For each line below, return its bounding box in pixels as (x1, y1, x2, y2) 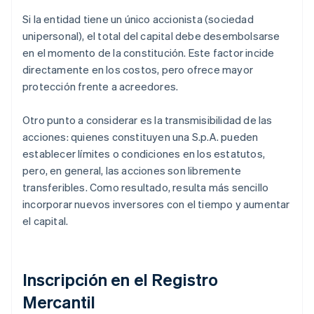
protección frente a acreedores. (22, 79, 179, 94)
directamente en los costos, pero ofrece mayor (22, 62, 254, 77)
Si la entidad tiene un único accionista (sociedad (22, 12, 254, 27)
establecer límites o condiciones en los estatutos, (22, 146, 266, 161)
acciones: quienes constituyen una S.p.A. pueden (22, 130, 259, 144)
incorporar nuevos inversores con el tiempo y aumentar (22, 197, 290, 212)
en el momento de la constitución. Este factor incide (22, 46, 275, 60)
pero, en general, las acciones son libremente (22, 163, 241, 178)
